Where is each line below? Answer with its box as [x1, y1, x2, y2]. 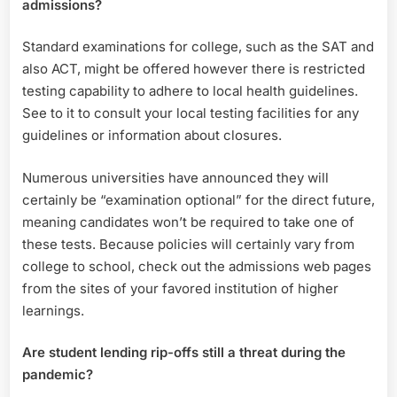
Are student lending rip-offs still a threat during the [22, 344, 346, 362]
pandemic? [22, 366, 93, 384]
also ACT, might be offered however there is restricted [22, 60, 365, 78]
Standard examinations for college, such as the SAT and [22, 38, 374, 56]
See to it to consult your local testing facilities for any [22, 105, 359, 122]
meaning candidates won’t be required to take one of [22, 213, 354, 230]
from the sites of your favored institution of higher [22, 279, 339, 297]
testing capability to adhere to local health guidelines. [22, 82, 358, 100]
